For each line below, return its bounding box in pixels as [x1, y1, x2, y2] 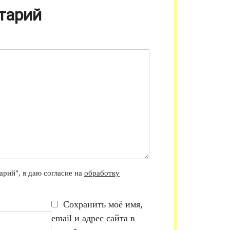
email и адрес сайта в [51, 213, 136, 224]
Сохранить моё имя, [63, 199, 143, 210]
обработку [84, 168, 120, 178]
